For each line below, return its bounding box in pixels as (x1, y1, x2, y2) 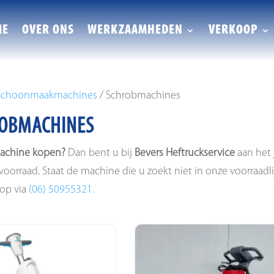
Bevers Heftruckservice (134, 147, 235, 159)
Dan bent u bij (65, 147, 135, 159)
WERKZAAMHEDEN (87, 23, 183, 37)
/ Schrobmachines (97, 89, 180, 102)
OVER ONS (21, 23, 74, 37)
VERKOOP (208, 23, 258, 37)
